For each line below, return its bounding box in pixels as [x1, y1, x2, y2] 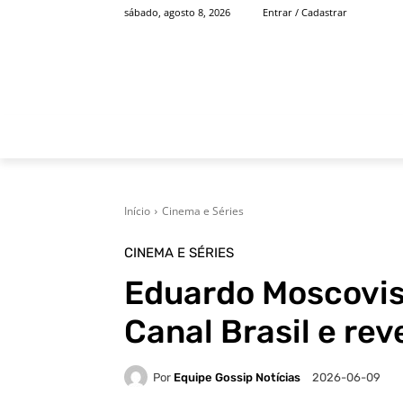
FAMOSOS [302, 128, 365, 145]
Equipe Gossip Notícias [174, 370, 300, 384]
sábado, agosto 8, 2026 [124, 5, 230, 20]
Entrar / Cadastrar [263, 5, 347, 20]
